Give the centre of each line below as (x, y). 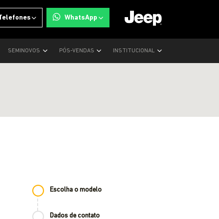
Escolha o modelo (76, 190)
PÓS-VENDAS (77, 51)
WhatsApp (81, 18)
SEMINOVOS (25, 51)
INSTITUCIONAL (135, 51)
